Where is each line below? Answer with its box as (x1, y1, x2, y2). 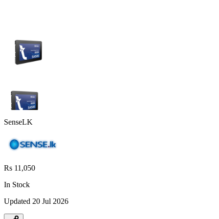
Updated (4, 197, 32, 205)
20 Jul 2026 (32, 197, 68, 205)
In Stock (4, 180, 30, 189)
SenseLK (4, 117, 33, 126)
